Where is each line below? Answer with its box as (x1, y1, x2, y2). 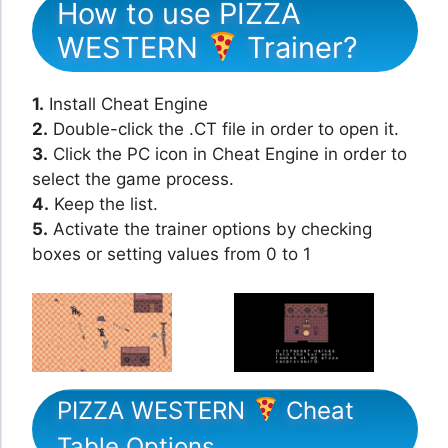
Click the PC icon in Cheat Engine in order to (48, 144, 407, 165)
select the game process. (32, 169, 234, 190)
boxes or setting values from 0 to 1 (32, 244, 311, 265)
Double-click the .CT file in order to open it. (48, 119, 399, 140)
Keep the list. (49, 194, 158, 215)
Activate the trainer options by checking (48, 219, 372, 240)
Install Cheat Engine (44, 94, 208, 115)
